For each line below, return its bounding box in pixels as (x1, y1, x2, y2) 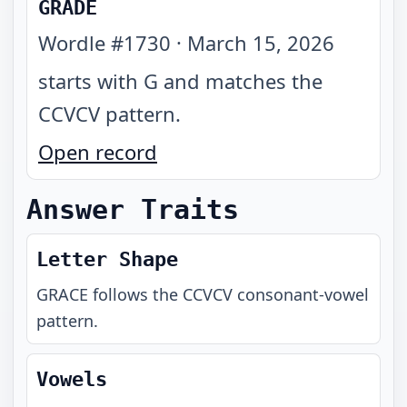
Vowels (36, 368, 107, 391)
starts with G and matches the (38, 67, 323, 94)
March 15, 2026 (187, 29, 334, 56)
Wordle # (38, 29, 124, 56)
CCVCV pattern (38, 100, 175, 127)
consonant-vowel (233, 283, 369, 305)
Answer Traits (26, 194, 239, 225)
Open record (38, 138, 157, 165)
